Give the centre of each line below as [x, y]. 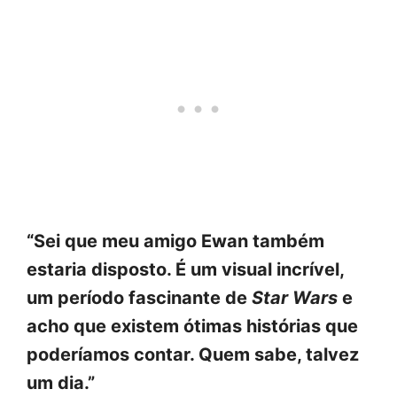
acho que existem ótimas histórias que [192, 326]
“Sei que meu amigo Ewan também [175, 241]
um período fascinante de [139, 297]
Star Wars [295, 297]
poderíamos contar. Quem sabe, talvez [193, 354]
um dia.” [61, 382]
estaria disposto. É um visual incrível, [185, 269]
